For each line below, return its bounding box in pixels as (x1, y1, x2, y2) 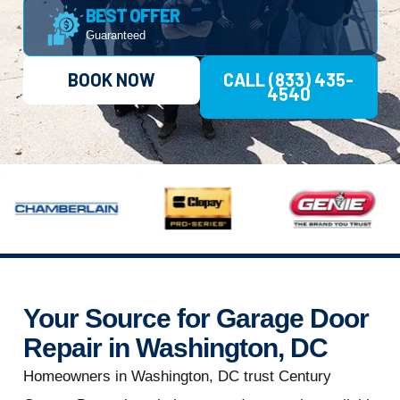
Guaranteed (85, 29, 146, 43)
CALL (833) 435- (223, 69, 354, 91)
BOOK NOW (67, 69, 155, 91)
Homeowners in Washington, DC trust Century (22, 368, 331, 386)
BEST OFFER (85, 4, 179, 27)
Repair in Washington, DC (22, 333, 328, 363)
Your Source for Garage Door (22, 304, 369, 334)
